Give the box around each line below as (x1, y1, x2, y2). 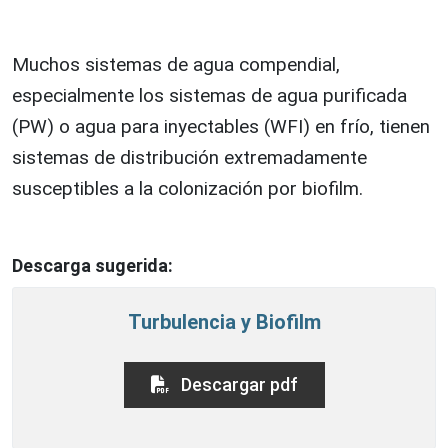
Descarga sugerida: (12, 254, 173, 276)
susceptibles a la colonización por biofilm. (12, 176, 363, 200)
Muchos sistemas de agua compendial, (12, 52, 340, 76)
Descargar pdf (176, 373, 298, 395)
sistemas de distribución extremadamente (12, 145, 367, 169)
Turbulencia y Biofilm (127, 309, 321, 334)
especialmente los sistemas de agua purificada (12, 83, 407, 107)
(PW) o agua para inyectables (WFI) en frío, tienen (12, 114, 430, 138)
